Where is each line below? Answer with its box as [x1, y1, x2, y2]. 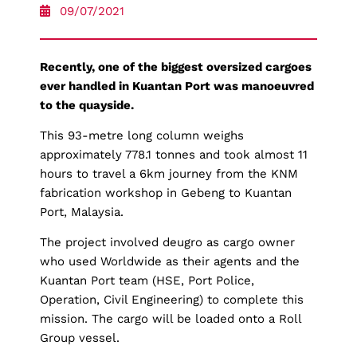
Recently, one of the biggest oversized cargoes [40, 59, 312, 74]
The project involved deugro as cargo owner [40, 235, 295, 250]
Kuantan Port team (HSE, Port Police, [40, 273, 254, 288]
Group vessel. [40, 331, 120, 346]
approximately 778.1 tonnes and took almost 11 [40, 147, 308, 163]
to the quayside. [40, 97, 134, 112]
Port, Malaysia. [40, 205, 124, 220]
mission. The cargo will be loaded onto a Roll [40, 312, 301, 327]
